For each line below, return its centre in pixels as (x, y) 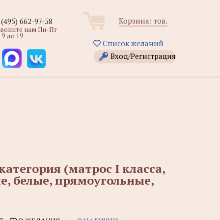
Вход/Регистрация (143, 56)
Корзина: (136, 21)
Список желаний (132, 43)
